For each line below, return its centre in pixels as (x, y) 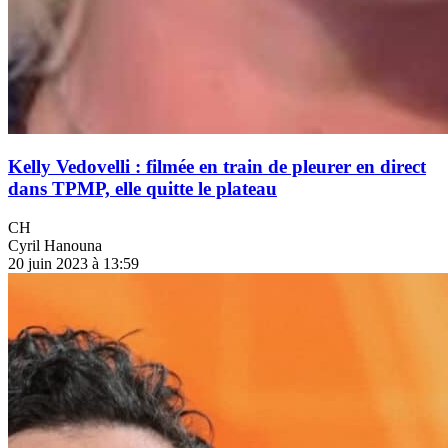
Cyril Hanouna (55, 246)
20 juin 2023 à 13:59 (73, 264)
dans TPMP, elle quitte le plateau (142, 189)
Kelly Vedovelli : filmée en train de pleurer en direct (217, 167)
